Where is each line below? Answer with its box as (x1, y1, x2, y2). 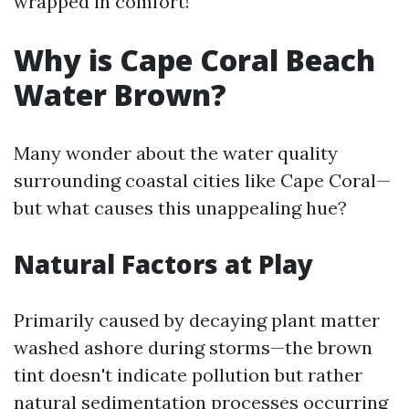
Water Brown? (14, 75, 226, 114)
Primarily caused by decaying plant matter (14, 309, 380, 331)
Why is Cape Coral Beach (14, 40, 375, 79)
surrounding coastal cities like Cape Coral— (14, 169, 391, 192)
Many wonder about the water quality (14, 142, 338, 164)
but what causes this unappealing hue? (14, 196, 347, 219)
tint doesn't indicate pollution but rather (14, 363, 362, 386)
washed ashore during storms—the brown (14, 336, 372, 359)
